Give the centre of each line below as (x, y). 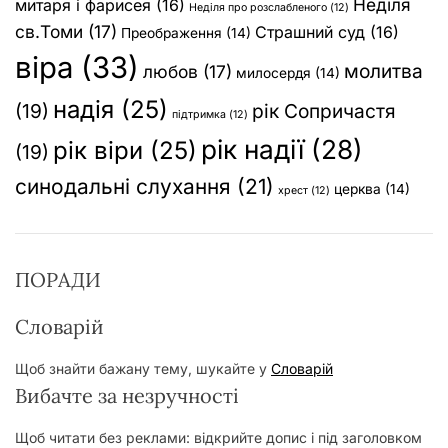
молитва (383, 71)
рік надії (252, 149)
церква (357, 189)
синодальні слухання (123, 186)
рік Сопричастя (324, 111)
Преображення (171, 33)
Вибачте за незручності (127, 395)
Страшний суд (310, 32)
